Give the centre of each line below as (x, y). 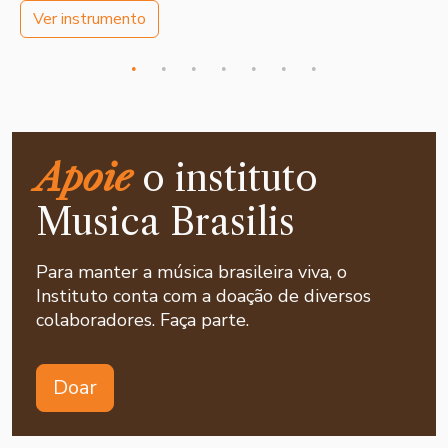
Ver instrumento (89, 19)
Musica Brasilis (165, 222)
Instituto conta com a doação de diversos (203, 296)
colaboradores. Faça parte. (142, 320)
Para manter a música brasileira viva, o (191, 272)
